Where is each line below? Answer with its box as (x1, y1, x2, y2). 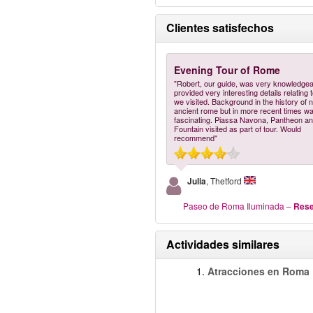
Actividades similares (166, 236, 279, 252)
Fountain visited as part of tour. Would (174, 123, 301, 134)
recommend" (174, 132, 217, 143)
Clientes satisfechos (166, 20, 274, 36)
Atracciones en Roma (208, 264, 310, 278)
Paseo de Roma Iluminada (183, 200, 285, 212)
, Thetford (206, 175, 242, 187)
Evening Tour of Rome (174, 63, 280, 77)
